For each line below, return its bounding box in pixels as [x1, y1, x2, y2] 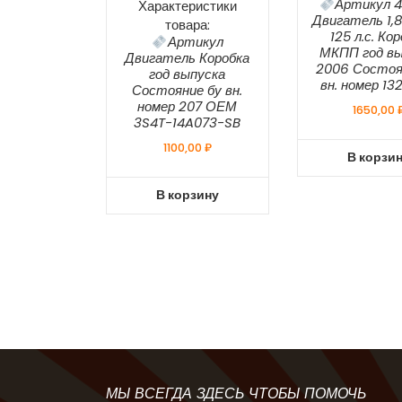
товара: [164, 15, 210, 35]
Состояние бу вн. [132, 81, 243, 100]
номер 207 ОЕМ [137, 97, 238, 117]
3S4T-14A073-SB [134, 113, 241, 133]
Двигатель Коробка [125, 48, 250, 68]
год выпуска [149, 65, 226, 84]
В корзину [155, 186, 219, 205]
